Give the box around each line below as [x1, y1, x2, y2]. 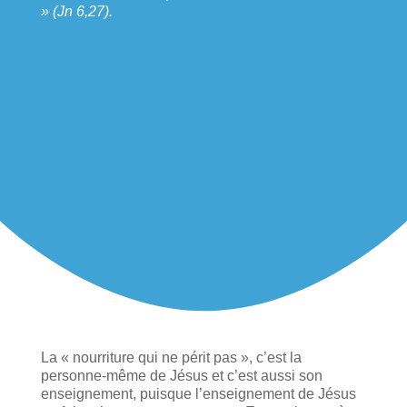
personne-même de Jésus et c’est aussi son [40, 367, 323, 383]
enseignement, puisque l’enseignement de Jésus [40, 385, 356, 402]
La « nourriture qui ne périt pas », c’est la [40, 349, 302, 365]
